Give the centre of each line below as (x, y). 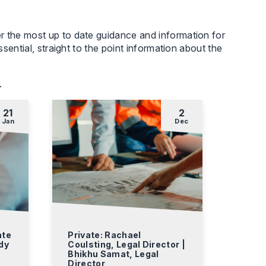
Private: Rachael (104, 235)
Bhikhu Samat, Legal (113, 254)
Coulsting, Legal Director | (127, 244)
